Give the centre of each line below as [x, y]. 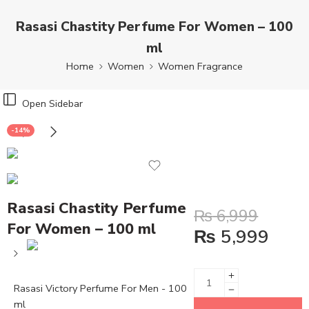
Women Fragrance [200, 66]
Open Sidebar [52, 103]
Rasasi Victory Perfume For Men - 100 [100, 288]
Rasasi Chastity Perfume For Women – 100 [154, 26]
